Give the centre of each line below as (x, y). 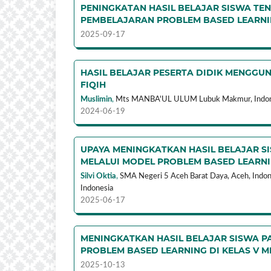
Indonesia (97, 188)
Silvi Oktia (98, 176)
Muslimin (96, 99)
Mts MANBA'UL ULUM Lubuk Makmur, (184, 99)
